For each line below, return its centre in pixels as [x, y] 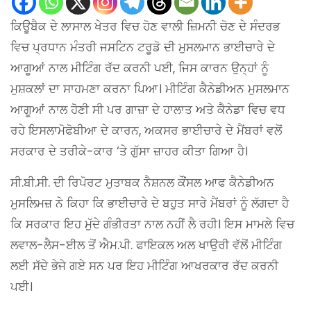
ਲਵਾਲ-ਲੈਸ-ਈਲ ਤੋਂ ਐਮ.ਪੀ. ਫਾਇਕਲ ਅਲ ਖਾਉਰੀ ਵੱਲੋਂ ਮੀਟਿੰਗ [146, 245]
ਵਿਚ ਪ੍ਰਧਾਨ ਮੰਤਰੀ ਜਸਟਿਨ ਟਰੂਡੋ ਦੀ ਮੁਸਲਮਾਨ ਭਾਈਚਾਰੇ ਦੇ [143, 47]
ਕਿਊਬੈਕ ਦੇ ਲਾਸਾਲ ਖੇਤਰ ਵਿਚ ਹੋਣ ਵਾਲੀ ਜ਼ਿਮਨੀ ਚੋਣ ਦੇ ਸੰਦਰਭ [145, 26]
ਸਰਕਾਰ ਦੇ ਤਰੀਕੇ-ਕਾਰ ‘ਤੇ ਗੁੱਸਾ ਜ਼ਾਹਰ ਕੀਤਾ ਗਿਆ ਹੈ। [129, 151]
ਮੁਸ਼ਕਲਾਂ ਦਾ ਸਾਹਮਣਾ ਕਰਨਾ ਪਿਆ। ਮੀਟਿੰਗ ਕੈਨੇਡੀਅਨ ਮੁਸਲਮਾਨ [150, 89]
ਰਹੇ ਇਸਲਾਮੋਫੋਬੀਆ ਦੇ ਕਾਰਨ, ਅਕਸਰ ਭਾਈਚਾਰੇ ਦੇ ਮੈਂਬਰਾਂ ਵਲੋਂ [146, 130]
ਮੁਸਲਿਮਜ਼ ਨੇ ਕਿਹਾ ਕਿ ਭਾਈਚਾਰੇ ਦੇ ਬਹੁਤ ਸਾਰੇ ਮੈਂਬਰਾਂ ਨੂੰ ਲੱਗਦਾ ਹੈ [150, 203]
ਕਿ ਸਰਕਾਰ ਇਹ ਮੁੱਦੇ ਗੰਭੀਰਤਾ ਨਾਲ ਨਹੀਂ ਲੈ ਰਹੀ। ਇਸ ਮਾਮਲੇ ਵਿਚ [152, 224]
